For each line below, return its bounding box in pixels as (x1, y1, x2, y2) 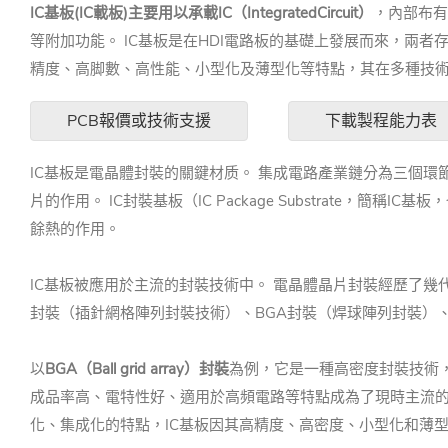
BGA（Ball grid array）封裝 (45, 359, 229, 379)
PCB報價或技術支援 (67, 110, 211, 132)
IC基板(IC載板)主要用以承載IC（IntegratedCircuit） (30, 3, 373, 23)
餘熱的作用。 (30, 219, 120, 239)
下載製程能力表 (325, 110, 437, 132)
